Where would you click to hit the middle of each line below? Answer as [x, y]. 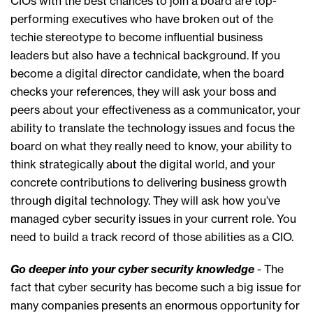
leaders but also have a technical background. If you [145, 56]
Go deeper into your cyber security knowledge [132, 269]
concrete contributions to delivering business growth [148, 183]
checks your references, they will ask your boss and [144, 92]
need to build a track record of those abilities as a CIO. [152, 237]
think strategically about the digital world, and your [143, 165]
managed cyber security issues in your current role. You [153, 219]
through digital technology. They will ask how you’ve [145, 201]
